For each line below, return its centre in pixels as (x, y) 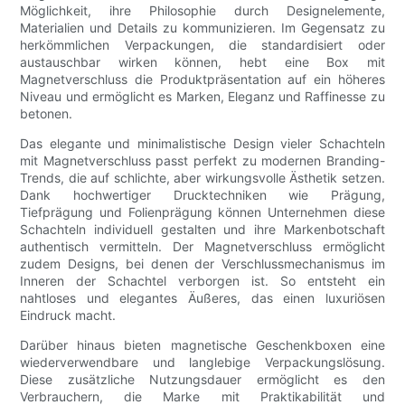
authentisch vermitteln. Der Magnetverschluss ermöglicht (202, 247)
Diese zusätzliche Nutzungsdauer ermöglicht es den (202, 380)
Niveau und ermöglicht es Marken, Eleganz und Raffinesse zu (202, 97)
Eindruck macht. (68, 316)
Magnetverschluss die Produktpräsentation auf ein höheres (202, 80)
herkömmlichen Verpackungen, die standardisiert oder (202, 45)
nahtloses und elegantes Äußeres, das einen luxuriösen (202, 298)
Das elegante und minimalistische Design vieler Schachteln (202, 144)
